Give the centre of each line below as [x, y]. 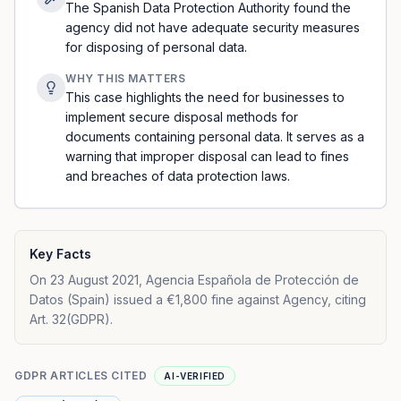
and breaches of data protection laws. [178, 176]
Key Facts [60, 254]
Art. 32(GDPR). [71, 319]
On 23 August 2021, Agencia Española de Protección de [194, 280]
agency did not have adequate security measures [213, 27]
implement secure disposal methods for [182, 117]
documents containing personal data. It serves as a [215, 137]
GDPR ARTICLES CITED [81, 375]
